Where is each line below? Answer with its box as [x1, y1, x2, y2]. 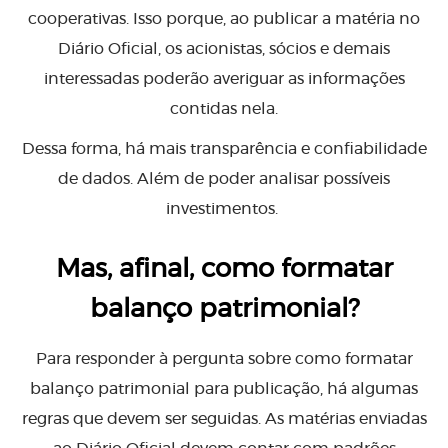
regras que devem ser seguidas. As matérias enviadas [21, 411, 427, 428]
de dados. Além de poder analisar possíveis [58, 171, 390, 188]
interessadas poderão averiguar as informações [43, 71, 405, 88]
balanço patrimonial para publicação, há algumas [30, 381, 418, 398]
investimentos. [166, 201, 282, 218]
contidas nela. [170, 101, 278, 118]
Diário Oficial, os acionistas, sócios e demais [58, 41, 390, 58]
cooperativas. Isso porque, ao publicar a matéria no [28, 11, 420, 28]
